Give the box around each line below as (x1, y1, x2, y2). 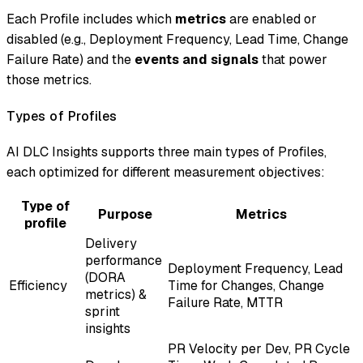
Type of (21, 197, 70, 215)
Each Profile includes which (6, 11, 175, 28)
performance (85, 251, 162, 269)
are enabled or (226, 11, 317, 28)
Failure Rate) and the (6, 51, 135, 69)
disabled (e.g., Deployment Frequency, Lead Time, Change (6, 31, 348, 49)
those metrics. (6, 71, 92, 89)
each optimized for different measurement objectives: (6, 163, 325, 181)
